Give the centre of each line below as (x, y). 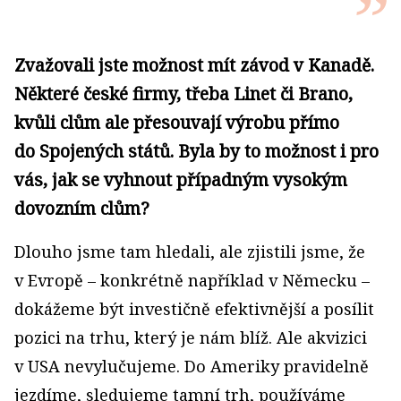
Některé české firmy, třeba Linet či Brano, (183, 94)
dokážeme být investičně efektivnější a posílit (194, 309)
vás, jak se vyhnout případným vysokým (181, 179)
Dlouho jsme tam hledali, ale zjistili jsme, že (190, 252)
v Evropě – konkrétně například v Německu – (192, 280)
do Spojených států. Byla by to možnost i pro (196, 151)
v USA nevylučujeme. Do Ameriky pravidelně (192, 366)
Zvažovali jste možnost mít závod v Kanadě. (194, 65)
